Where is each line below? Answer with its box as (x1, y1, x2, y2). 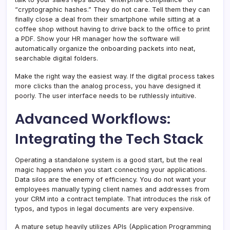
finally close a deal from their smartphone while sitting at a (15, 15, 200, 23)
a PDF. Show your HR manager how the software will (15, 34, 180, 43)
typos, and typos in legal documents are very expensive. (15, 204, 194, 213)
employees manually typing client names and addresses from (15, 185, 209, 193)
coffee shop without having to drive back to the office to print (15, 25, 210, 33)
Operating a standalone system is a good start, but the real (15, 156, 202, 164)
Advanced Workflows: (15, 108, 170, 129)
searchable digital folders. (15, 54, 98, 62)
